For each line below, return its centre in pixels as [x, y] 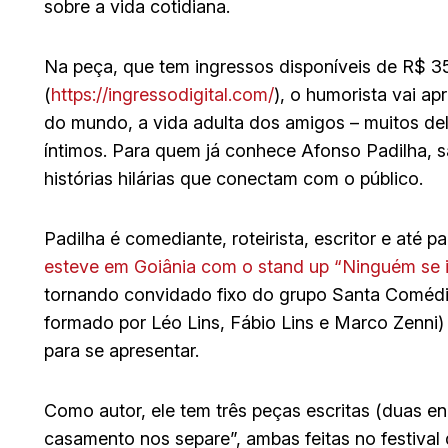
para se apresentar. [121, 350]
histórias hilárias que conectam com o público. [233, 178]
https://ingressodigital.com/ [162, 94]
